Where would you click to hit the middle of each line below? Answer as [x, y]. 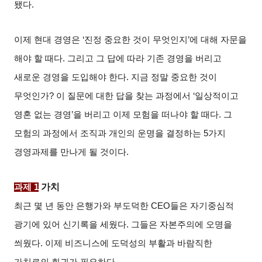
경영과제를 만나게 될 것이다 [70, 152]
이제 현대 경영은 [47, 40]
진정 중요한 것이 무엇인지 [136, 40]
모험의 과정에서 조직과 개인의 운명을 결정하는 [108, 134]
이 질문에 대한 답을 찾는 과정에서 [124, 96]
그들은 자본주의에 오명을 [182, 225]
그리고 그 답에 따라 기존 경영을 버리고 [145, 59]
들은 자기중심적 [202, 206]
